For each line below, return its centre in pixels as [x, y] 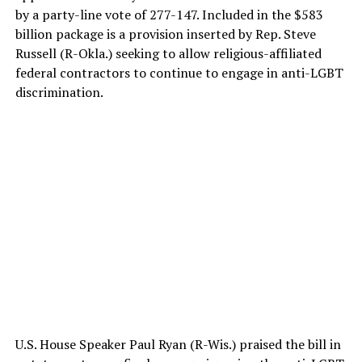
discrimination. [59, 93]
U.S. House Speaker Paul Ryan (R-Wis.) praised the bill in [178, 345]
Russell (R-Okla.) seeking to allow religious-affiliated [168, 54]
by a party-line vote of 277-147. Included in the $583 [169, 15]
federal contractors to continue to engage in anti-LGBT [179, 73]
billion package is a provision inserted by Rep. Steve [165, 34]
